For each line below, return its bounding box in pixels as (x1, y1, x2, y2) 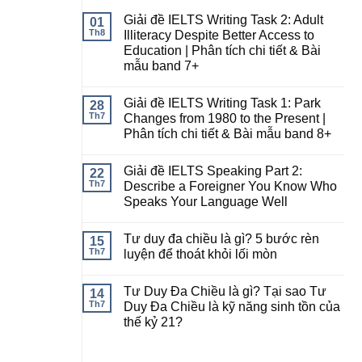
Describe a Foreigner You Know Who (124, 179, 337, 194)
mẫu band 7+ (124, 59, 199, 74)
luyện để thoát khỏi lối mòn (124, 247, 277, 262)
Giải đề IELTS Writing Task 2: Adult (124, 13, 323, 27)
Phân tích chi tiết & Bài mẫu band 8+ (124, 127, 331, 141)
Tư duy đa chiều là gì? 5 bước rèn (124, 232, 319, 246)
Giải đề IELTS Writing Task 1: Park (124, 96, 321, 111)
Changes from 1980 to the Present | (124, 112, 326, 126)
